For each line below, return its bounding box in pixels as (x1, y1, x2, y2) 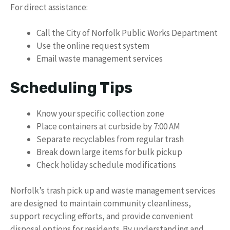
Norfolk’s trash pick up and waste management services (10, 185, 216, 196)
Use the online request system (36, 40, 149, 51)
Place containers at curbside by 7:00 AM (36, 120, 180, 132)
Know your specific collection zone (36, 107, 164, 119)
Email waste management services (36, 53, 163, 64)
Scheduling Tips (10, 78, 132, 97)
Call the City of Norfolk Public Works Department (36, 27, 218, 39)
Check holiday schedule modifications (36, 159, 176, 170)
